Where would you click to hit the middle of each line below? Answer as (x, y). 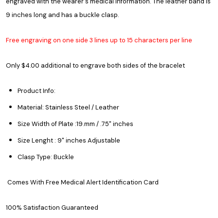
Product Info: (36, 91)
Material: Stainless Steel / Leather (68, 108)
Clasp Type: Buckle (46, 157)
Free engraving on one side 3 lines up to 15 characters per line (99, 40)
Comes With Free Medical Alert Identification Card (82, 182)
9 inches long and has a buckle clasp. (63, 15)
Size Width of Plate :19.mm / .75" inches (75, 124)
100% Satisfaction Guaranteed (52, 208)
